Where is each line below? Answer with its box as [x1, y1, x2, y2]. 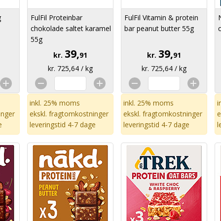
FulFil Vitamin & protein [124, 13, 198, 22]
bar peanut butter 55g [124, 24, 194, 33]
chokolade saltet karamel [31, 24, 111, 33]
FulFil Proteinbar [31, 13, 82, 22]
